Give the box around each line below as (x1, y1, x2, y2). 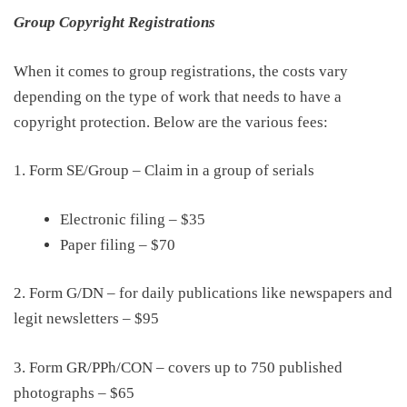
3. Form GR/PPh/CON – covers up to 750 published (14, 358, 342, 376)
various (245, 113, 293, 131)
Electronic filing (60, 210, 169, 228)
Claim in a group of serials (144, 162, 314, 179)
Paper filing (60, 235, 139, 253)
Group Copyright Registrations (14, 14, 215, 31)
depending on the (14, 87, 129, 105)
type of (129, 87, 178, 105)
